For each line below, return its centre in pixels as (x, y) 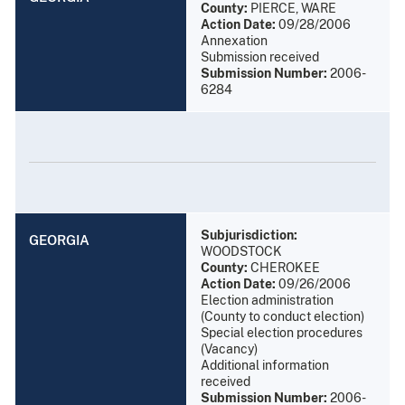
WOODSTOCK (241, 251)
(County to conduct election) (283, 316)
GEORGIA (59, 240)
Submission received (260, 57)
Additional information (265, 365)
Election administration (267, 300)
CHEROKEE (284, 267)
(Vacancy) (229, 348)
